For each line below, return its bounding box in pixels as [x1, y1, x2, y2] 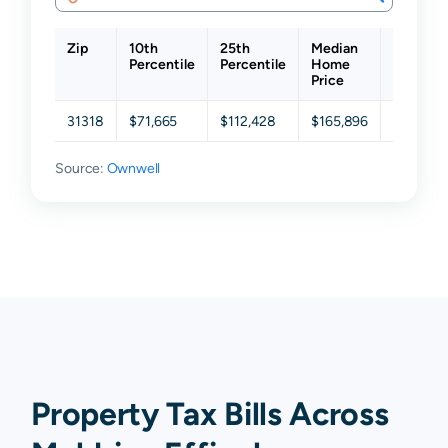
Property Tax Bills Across [31, 395, 389, 433]
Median [311, 40, 359, 57]
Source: [55, 160, 107, 177]
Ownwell [106, 160, 161, 177]
